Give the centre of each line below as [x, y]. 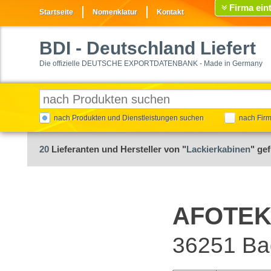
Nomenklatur [115, 12]
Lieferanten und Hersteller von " [118, 149]
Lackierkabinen [218, 149]
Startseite [56, 12]
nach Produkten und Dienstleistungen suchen [129, 118]
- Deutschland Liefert [163, 48]
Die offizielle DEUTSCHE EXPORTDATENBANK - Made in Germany [151, 64]
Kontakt [170, 12]
